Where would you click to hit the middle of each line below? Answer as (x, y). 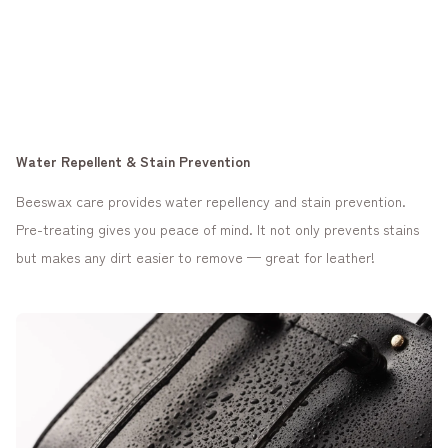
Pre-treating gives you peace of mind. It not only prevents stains (217, 229)
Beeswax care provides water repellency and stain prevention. (211, 201)
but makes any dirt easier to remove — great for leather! (195, 257)
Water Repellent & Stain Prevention (133, 161)
